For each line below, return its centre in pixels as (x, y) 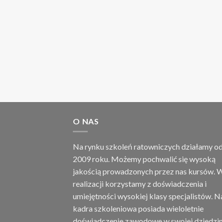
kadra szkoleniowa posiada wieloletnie (138, 208)
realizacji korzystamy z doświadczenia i (140, 183)
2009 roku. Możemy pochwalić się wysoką (144, 159)
